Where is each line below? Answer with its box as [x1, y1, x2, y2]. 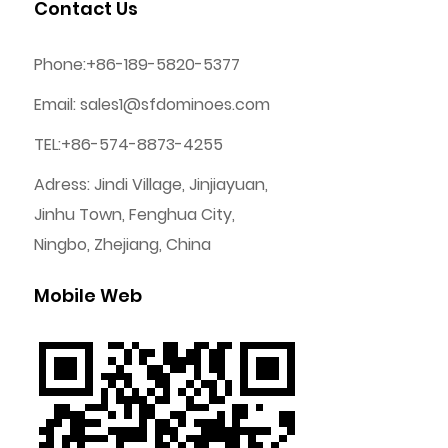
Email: [33, 92, 80, 116]
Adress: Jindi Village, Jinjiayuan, [33, 172, 268, 196]
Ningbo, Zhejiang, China [33, 232, 211, 256]
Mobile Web [33, 282, 142, 308]
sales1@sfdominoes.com [79, 92, 270, 116]
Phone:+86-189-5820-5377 [33, 52, 240, 76]
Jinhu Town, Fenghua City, [33, 202, 235, 226]
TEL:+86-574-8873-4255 [33, 132, 223, 156]
